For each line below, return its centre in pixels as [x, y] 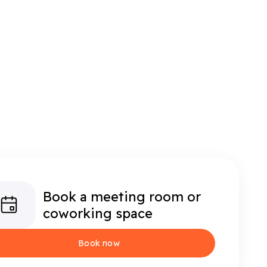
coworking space [97, 213]
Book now [99, 243]
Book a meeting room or [122, 197]
